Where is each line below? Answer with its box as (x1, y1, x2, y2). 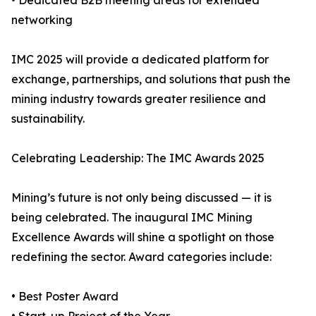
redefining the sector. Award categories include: (11, 250, 272, 265)
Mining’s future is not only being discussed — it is (11, 190, 272, 205)
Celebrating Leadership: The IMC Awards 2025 (11, 151, 265, 166)
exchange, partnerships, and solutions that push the (11, 72, 291, 87)
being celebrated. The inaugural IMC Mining (11, 210, 253, 225)
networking (11, 13, 73, 28)
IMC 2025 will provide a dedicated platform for (11, 52, 269, 67)
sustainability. (11, 111, 85, 126)
